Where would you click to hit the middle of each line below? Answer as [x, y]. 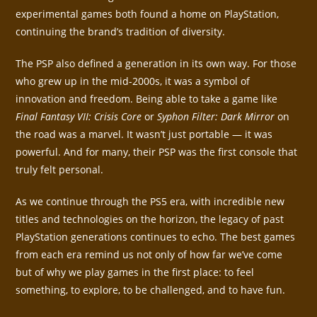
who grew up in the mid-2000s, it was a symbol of [133, 81]
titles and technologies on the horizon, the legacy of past [150, 219]
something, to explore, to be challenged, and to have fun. [151, 290]
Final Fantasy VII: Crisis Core [79, 117]
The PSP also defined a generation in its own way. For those [156, 64]
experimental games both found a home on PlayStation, [148, 14]
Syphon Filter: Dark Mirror [216, 117]
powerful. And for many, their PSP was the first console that [157, 152]
